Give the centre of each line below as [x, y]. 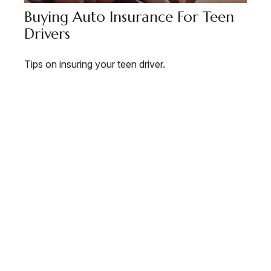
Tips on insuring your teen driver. [95, 64]
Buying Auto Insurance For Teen [129, 17]
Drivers [47, 34]
